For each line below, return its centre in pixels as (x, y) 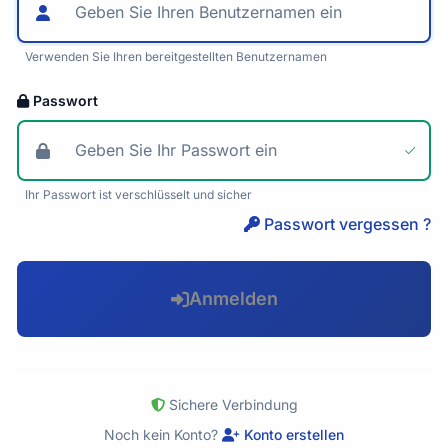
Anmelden (233, 299)
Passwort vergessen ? (347, 224)
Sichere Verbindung (233, 405)
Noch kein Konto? (161, 435)
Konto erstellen (294, 435)
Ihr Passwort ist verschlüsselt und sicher (138, 195)
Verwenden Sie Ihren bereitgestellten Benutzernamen (176, 57)
